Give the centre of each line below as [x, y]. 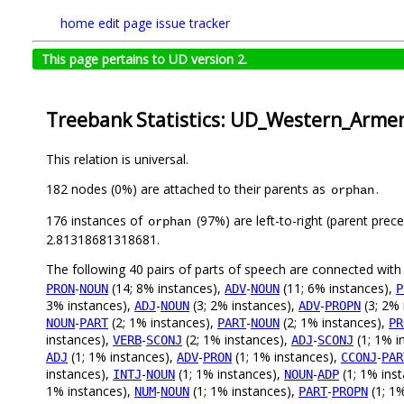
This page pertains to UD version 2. [144, 59]
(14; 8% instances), [166, 289]
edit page [125, 23]
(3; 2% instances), [244, 306]
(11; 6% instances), [338, 289]
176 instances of [96, 221]
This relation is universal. [117, 160]
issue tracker [193, 23]
